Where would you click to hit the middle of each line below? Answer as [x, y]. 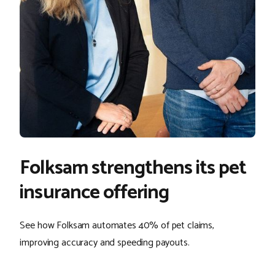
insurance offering [95, 193]
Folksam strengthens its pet [133, 168]
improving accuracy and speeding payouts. [105, 243]
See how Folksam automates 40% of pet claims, [117, 226]
